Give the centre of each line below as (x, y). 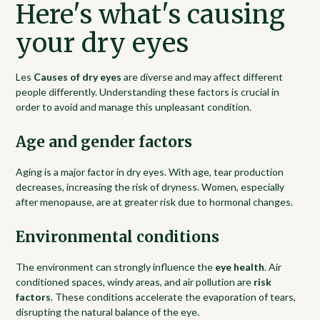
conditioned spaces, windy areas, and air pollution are (135, 281)
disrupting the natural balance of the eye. (108, 311)
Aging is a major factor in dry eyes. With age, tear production (150, 171)
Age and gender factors (104, 142)
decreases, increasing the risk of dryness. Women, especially (150, 186)
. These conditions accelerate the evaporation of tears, (174, 296)
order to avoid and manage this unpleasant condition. (134, 106)
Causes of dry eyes (78, 76)
